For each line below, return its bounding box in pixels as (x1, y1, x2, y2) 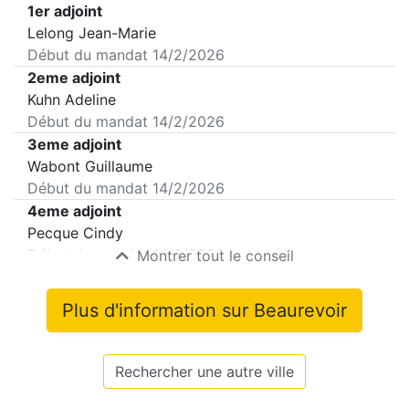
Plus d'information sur (62, 299, 254, 321)
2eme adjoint (27, 68, 121, 87)
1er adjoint (27, 2, 102, 20)
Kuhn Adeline (27, 90, 116, 109)
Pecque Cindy (27, 224, 123, 242)
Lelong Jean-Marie (27, 24, 156, 42)
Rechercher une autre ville (115, 362, 294, 381)
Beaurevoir (254, 299, 347, 321)
